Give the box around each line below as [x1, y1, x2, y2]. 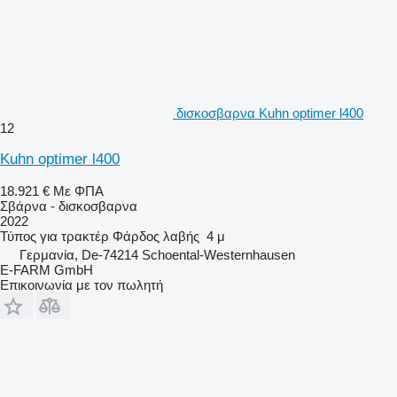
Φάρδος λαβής [113, 228, 199, 244]
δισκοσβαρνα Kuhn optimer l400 [176, 105, 363, 121]
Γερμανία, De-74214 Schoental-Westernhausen [19, 246, 295, 262]
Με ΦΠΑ [53, 183, 104, 198]
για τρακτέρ [40, 228, 109, 244]
